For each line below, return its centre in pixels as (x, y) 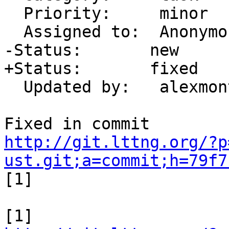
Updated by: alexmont (14, 87)
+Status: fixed (101, 69)
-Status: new (91, 50)
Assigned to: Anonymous (14, 32)
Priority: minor (14, 14)
